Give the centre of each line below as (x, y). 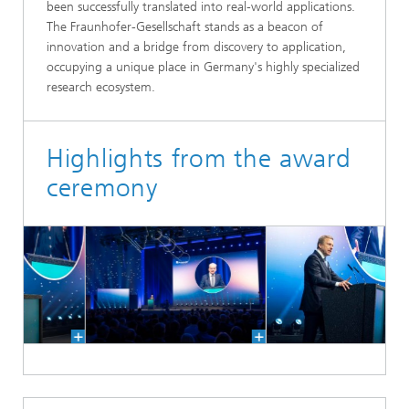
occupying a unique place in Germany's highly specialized (203, 67)
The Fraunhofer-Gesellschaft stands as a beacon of (185, 27)
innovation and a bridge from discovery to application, (196, 47)
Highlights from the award (199, 158)
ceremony (102, 188)
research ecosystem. (101, 87)
